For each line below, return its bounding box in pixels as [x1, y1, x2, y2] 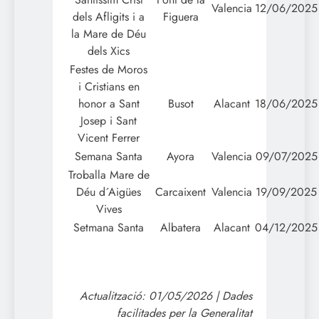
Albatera [160, 219, 201, 236]
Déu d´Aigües [76, 183, 141, 200]
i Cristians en [78, 78, 140, 95]
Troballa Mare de [68, 166, 150, 183]
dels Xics [88, 42, 130, 59]
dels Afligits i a [73, 8, 145, 25]
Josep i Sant [80, 112, 137, 129]
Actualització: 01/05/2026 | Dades [80, 287, 252, 304]
